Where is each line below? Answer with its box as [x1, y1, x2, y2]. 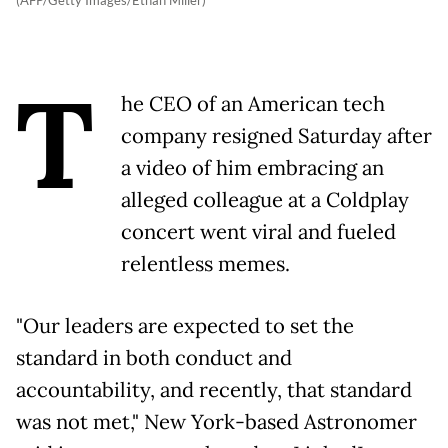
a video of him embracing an [121, 154, 384, 181]
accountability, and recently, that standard [16, 376, 412, 403]
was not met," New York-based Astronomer [16, 408, 417, 435]
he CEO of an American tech [121, 90, 385, 117]
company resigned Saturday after [121, 122, 432, 149]
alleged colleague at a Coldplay [121, 186, 409, 213]
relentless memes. [121, 250, 290, 277]
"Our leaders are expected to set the [16, 312, 354, 339]
